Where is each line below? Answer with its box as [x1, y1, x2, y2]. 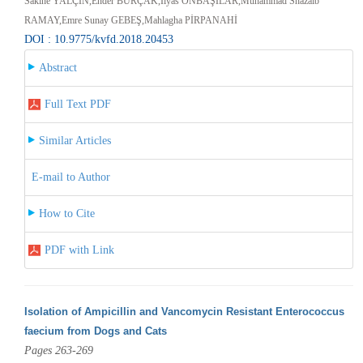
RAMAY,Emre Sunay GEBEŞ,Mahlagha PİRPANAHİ [23, 14, 237, 26]
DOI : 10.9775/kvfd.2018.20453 [23, 32, 173, 45]
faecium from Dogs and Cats [23, 324, 167, 337]
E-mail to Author [31, 170, 110, 183]
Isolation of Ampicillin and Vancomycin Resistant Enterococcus [23, 305, 344, 318]
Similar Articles [38, 134, 111, 147]
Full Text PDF [44, 97, 111, 110]
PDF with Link [44, 243, 114, 256]
